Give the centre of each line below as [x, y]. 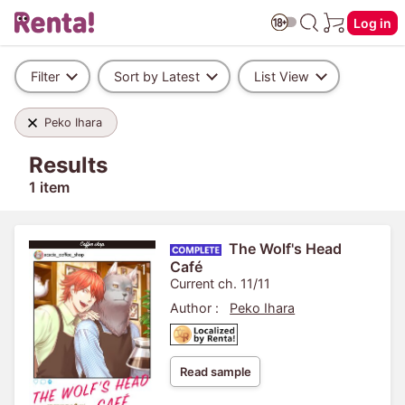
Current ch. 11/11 [220, 283]
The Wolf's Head [285, 249]
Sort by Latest [157, 76]
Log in [372, 23]
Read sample [215, 372]
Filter [45, 76]
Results [68, 165]
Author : [194, 308]
